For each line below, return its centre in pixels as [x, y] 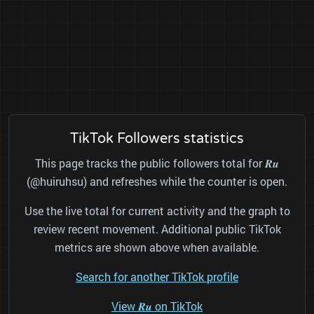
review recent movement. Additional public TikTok [157, 229]
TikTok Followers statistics [157, 139]
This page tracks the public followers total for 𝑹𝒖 [157, 163]
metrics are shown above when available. [157, 247]
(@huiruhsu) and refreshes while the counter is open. [157, 182]
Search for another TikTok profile [157, 277]
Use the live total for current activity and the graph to [157, 211]
